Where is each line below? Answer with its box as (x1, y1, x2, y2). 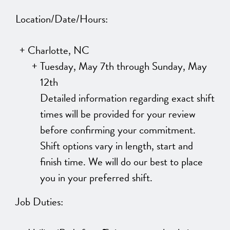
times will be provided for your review (40, 106, 196, 122)
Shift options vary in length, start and (40, 138, 193, 154)
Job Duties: (15, 194, 63, 210)
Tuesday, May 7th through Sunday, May (40, 58, 207, 74)
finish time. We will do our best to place (40, 154, 203, 170)
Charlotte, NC (28, 42, 89, 59)
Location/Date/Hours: (15, 11, 108, 27)
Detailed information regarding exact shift (40, 90, 215, 106)
